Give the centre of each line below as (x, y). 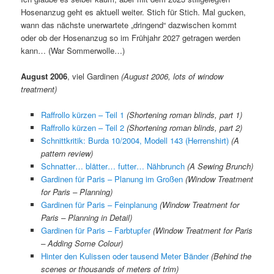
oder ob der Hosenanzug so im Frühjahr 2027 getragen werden (131, 37)
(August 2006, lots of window (172, 76)
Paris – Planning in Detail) (86, 217)
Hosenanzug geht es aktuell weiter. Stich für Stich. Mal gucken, (134, 12)
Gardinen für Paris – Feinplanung (99, 204)
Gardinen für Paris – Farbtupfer (95, 230)
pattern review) (67, 153)
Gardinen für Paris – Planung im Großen (112, 179)
